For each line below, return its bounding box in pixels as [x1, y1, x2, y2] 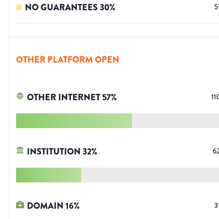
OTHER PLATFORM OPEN [16, 53, 119, 66]
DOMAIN [27, 199, 64, 213]
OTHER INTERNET [27, 91, 100, 104]
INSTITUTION [27, 145, 81, 158]
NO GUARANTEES [25, 1, 98, 14]
